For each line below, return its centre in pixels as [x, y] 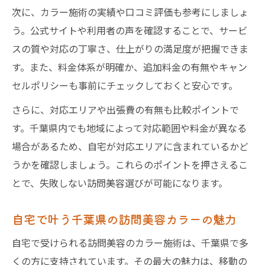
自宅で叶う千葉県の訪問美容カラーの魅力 [124, 219]
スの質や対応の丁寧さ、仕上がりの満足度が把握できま [130, 49]
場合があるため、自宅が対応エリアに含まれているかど [130, 146]
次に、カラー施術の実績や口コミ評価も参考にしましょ [130, 12]
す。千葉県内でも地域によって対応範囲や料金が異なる [129, 128]
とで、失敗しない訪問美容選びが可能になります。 [120, 183]
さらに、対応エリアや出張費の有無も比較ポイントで [125, 109]
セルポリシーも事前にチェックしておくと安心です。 [125, 85]
